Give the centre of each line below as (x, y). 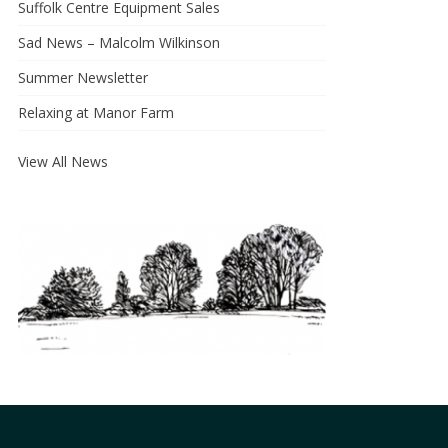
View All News (63, 161)
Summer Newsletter (83, 77)
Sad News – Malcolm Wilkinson (119, 42)
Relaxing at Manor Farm (96, 112)
